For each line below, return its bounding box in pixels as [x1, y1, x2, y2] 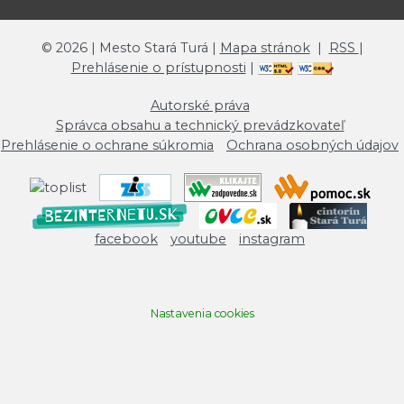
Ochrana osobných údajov [226, 137, 399, 153]
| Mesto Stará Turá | [87, 40, 220, 56]
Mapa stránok [219, 40, 310, 56]
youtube [170, 231, 226, 247]
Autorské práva [150, 97, 250, 114]
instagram [239, 231, 305, 247]
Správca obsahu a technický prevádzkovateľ [55, 117, 344, 133]
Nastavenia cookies [150, 307, 254, 320]
